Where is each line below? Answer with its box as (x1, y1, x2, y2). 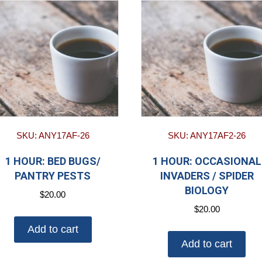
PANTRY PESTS (15, 170, 91, 182)
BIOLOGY (185, 184, 229, 197)
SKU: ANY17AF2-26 (168, 130, 246, 141)
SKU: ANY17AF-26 (16, 130, 89, 141)
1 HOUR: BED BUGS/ (5, 155, 101, 168)
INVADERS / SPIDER (160, 170, 254, 182)
